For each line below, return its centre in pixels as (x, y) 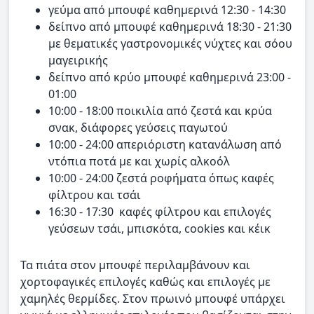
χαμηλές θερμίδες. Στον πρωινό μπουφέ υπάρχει (153, 298)
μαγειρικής (78, 60)
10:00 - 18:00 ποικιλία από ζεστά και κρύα (160, 110)
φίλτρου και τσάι (95, 194)
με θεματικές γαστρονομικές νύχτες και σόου (170, 43)
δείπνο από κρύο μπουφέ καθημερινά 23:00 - (170, 77)
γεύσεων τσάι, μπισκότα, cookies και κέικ (161, 228)
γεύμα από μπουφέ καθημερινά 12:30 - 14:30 (167, 9)
